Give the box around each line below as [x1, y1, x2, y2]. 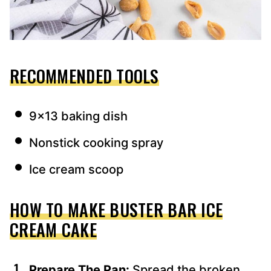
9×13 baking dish [29, 108, 128, 123]
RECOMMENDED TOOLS [10, 63, 159, 88]
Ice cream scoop [29, 162, 123, 177]
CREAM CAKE [10, 217, 97, 242]
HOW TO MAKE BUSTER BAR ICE [10, 197, 223, 222]
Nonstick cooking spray [29, 135, 163, 150]
